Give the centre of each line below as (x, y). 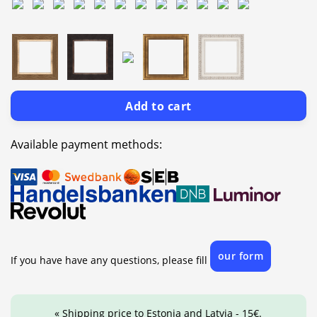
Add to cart (158, 106)
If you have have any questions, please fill (110, 260)
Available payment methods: (86, 144)
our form (241, 255)
